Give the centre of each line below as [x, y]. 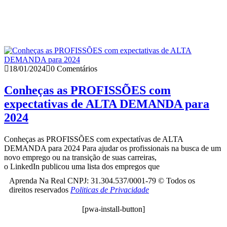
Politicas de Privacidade [110, 190]
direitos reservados [40, 190]
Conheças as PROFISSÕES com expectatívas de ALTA [93, 139]
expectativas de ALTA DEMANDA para [107, 104]
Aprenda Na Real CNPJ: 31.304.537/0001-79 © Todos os [102, 180]
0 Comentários [74, 68]
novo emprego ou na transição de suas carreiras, [80, 157]
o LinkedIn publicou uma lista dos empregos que [82, 166]
